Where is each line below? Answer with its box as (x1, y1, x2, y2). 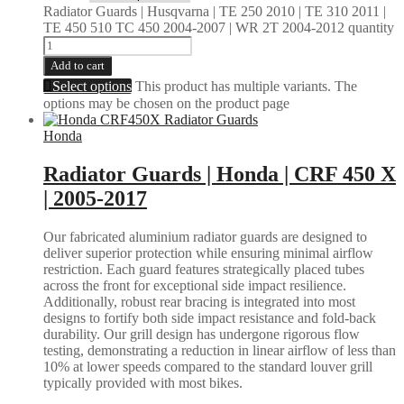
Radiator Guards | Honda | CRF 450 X (43, 161, 396, 186)
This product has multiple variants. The (135, 78, 357, 94)
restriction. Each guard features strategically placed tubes (43, 261, 364, 277)
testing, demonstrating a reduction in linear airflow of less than (43, 342, 396, 358)
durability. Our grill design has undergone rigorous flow (43, 326, 360, 342)
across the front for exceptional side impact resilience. (43, 277, 346, 293)
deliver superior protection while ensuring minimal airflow (43, 244, 373, 261)
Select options (52, 78, 132, 94)
